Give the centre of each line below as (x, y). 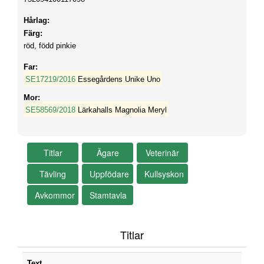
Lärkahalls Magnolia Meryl (122, 110)
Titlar (132, 235)
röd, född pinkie (50, 46)
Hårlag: (37, 20)
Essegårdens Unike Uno (119, 79)
